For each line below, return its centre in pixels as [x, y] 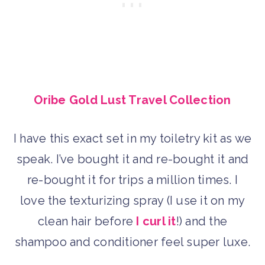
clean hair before [87, 221]
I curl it [156, 221]
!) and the [202, 221]
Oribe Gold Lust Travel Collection [132, 100]
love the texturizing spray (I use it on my [132, 200]
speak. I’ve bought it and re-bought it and [132, 159]
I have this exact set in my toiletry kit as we [132, 138]
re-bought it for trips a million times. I [132, 180]
